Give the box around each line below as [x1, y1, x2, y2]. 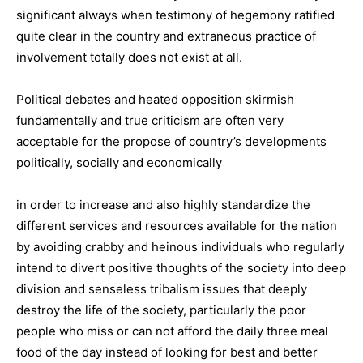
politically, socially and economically [16, 155, 222, 170]
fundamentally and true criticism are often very [16, 113, 284, 128]
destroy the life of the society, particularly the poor [16, 302, 306, 318]
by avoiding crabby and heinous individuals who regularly [16, 239, 344, 254]
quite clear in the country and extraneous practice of [16, 28, 316, 44]
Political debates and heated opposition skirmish [16, 92, 294, 107]
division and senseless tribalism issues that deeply [16, 281, 307, 297]
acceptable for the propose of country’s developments [16, 134, 327, 149]
